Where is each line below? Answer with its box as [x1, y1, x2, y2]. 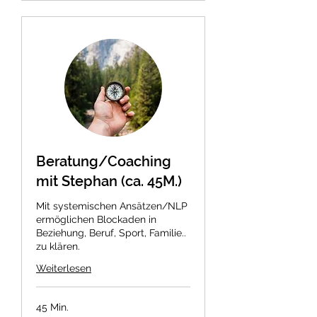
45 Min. [36, 301, 69, 313]
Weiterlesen [36, 263, 91, 275]
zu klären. [36, 241, 80, 253]
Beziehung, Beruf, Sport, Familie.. [36, 227, 186, 239]
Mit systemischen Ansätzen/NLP [36, 200, 188, 212]
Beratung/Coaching [36, 153, 171, 171]
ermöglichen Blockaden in [36, 214, 156, 226]
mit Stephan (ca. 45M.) [36, 173, 182, 190]
